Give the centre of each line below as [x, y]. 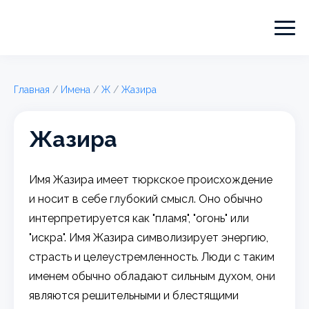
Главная [32, 90]
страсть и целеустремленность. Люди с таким [152, 257]
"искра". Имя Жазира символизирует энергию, [149, 237]
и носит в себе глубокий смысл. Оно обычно [146, 199]
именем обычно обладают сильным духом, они [152, 276]
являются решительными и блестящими [134, 295]
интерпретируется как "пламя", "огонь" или [139, 218]
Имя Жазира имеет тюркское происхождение [151, 179]
